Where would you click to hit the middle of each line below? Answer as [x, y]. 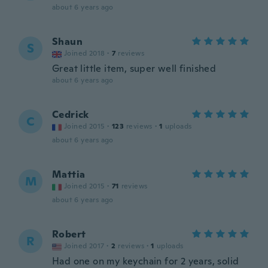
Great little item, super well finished [134, 68]
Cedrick [71, 115]
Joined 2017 [84, 246]
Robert [69, 234]
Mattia [69, 174]
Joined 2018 [85, 53]
